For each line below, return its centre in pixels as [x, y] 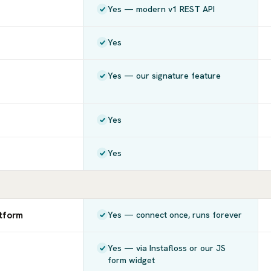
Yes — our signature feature [165, 76]
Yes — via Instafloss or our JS [167, 248]
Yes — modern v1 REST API [162, 9]
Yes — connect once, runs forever [175, 215]
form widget [132, 260]
